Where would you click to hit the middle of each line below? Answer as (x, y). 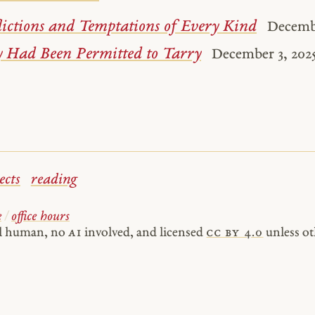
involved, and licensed (144, 233)
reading (54, 180)
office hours (40, 217)
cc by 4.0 (235, 233)
